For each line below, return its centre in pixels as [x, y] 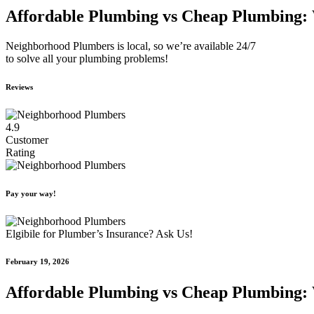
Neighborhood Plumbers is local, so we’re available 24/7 [131, 46]
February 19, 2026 [37, 262]
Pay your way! [31, 193]
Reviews [19, 87]
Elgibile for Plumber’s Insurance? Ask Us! [99, 233]
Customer [27, 139]
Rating [20, 152]
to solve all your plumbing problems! [87, 58]
